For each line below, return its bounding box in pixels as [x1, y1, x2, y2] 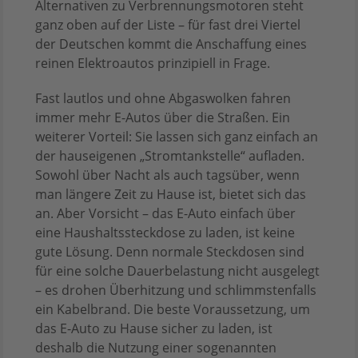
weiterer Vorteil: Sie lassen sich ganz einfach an [35, 128, 318, 146]
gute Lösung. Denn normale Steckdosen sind [35, 243, 304, 261]
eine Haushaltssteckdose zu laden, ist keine [35, 224, 295, 242]
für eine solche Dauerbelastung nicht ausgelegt [35, 262, 320, 280]
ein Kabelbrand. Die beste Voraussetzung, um [35, 300, 310, 319]
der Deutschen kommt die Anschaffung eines [35, 35, 307, 54]
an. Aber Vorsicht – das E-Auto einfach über [35, 205, 296, 223]
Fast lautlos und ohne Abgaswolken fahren [35, 89, 291, 108]
